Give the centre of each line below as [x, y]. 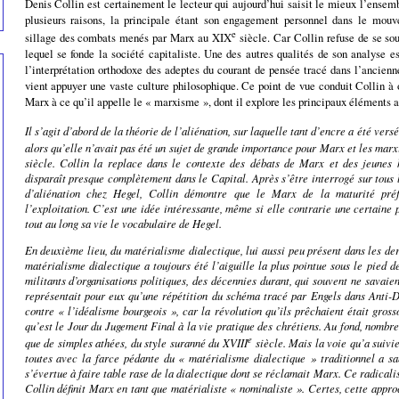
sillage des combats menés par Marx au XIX [128, 37]
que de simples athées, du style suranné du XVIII [136, 343]
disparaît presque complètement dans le [118, 178]
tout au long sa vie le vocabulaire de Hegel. [123, 224]
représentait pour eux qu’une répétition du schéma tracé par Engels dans [197, 296]
